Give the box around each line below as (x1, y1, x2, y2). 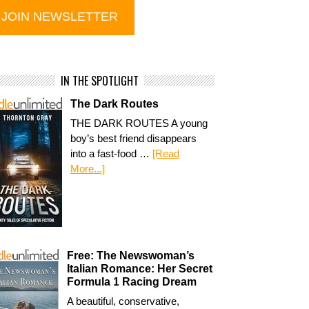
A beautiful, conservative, (67, 295, 180, 307)
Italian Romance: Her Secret (67, 262, 213, 275)
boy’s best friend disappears (70, 132, 197, 144)
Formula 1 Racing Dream (67, 275, 197, 288)
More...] (70, 163, 106, 175)
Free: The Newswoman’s (67, 249, 195, 261)
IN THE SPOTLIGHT (61, 72, 139, 89)
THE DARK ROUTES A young (70, 117, 208, 129)
